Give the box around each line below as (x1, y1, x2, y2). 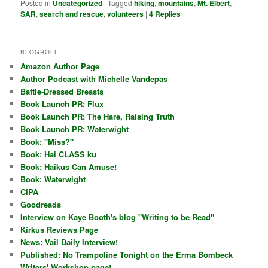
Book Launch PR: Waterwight (20, 123, 129, 135)
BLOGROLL (20, 48, 59, 57)
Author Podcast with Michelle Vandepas (20, 73, 168, 85)
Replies (153, 8, 181, 20)
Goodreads (20, 199, 62, 211)
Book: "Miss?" (20, 136, 74, 148)
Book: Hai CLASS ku (20, 148, 97, 160)
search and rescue (39, 8, 104, 20)
